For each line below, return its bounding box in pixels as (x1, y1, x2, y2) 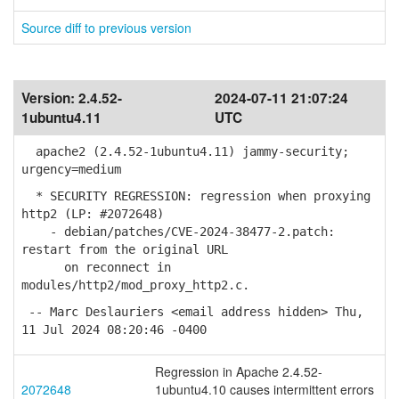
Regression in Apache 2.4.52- (155, 362, 322, 380)
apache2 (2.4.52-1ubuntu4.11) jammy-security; (21, 144, 349, 159)
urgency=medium (21, 162, 121, 176)
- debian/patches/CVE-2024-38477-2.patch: (21, 224, 335, 239)
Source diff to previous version (21, 19, 191, 37)
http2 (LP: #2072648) (21, 207, 164, 221)
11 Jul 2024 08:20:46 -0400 (21, 322, 207, 337)
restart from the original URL (21, 242, 228, 256)
